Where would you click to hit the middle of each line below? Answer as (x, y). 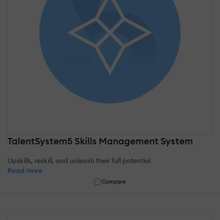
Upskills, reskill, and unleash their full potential (79, 161)
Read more (25, 171)
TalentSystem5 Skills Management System (100, 141)
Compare (114, 182)
